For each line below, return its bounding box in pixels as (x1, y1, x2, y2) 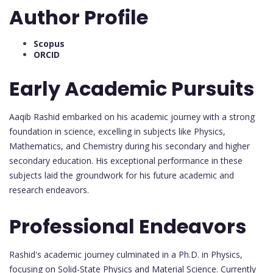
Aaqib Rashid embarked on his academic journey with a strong (9, 111, 255, 123)
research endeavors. (9, 184, 89, 196)
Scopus (34, 37, 65, 49)
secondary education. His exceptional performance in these (9, 155, 243, 167)
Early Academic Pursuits (9, 75, 254, 103)
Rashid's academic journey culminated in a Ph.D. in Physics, (9, 248, 243, 260)
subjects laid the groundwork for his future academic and (9, 169, 234, 182)
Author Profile (9, 3, 148, 31)
